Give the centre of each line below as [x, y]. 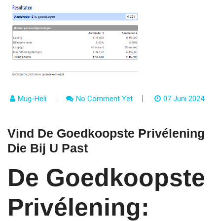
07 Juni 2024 [184, 99]
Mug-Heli [32, 99]
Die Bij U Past [48, 148]
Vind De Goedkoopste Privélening [106, 133]
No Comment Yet [104, 99]
